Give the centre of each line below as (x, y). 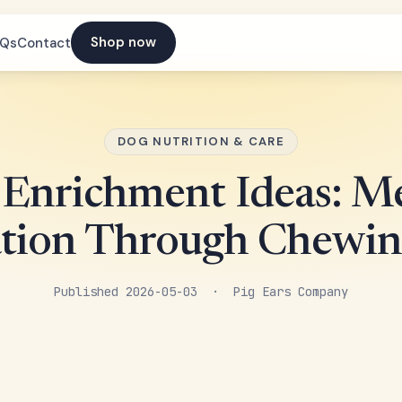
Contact (44, 43)
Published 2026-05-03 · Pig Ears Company (201, 292)
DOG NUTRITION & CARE (201, 141)
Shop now (123, 42)
